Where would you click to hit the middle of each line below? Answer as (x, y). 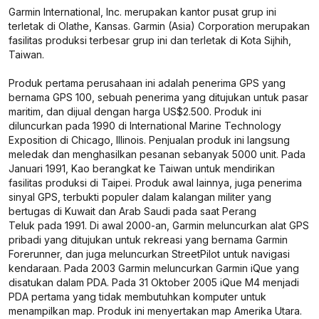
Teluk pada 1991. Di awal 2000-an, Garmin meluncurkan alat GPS (159, 225)
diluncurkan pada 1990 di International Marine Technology (145, 126)
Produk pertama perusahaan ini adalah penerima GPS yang (147, 83)
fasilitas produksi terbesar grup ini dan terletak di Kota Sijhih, (150, 40)
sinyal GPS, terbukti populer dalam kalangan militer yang (140, 197)
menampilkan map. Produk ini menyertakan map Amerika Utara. (155, 311)
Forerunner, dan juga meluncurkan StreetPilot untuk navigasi (149, 254)
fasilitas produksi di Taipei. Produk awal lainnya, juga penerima (155, 183)
